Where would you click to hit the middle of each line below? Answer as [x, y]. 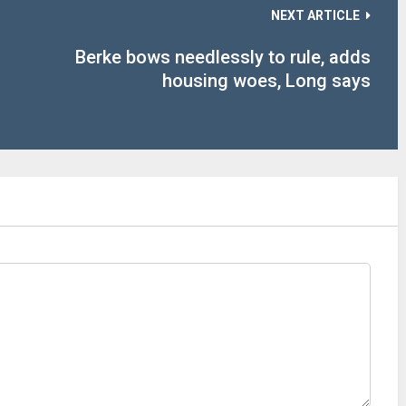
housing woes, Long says [266, 81]
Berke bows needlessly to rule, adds [223, 57]
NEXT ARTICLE [315, 15]
